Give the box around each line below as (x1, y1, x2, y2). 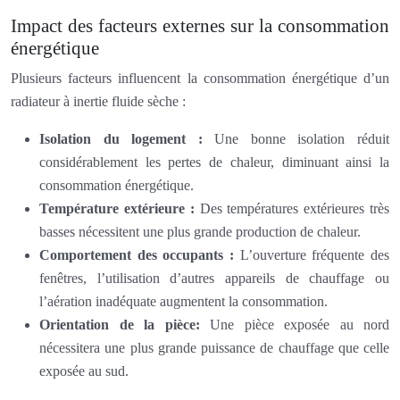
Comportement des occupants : (39, 246, 240, 262)
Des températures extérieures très (199, 200, 389, 216)
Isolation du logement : (39, 130, 215, 146)
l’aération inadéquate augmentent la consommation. (39, 293, 328, 309)
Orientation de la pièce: (39, 316, 210, 332)
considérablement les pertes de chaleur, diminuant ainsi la (39, 154, 389, 170)
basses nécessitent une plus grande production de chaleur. (39, 223, 361, 239)
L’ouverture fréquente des (239, 246, 390, 262)
